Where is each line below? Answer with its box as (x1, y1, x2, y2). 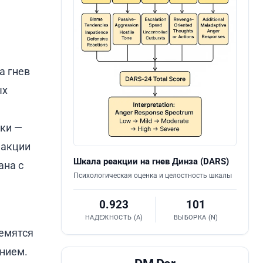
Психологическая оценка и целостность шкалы (73, 170, 232, 180)
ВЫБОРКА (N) (173, 213, 218, 221)
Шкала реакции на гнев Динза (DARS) (73, 156, 229, 167)
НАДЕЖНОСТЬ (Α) (85, 213, 143, 221)
